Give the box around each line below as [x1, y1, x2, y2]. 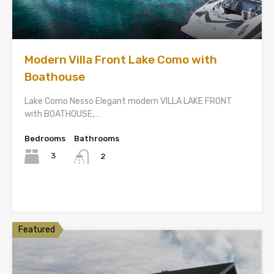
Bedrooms [24, 133, 65, 143]
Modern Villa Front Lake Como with [24, 52, 217, 67]
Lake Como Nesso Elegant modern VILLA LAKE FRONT [24, 95, 232, 106]
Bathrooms [74, 133, 119, 143]
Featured [18, 224, 55, 235]
